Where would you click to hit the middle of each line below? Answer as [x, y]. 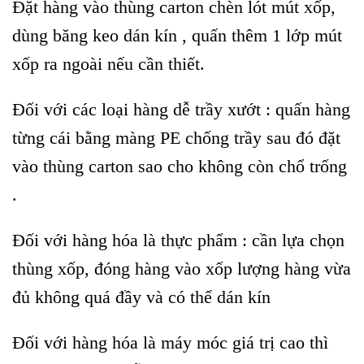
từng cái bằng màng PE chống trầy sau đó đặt [176, 138]
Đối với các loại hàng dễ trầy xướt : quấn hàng [181, 110]
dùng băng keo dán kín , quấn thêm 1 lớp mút [177, 36]
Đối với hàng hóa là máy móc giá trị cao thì [170, 342]
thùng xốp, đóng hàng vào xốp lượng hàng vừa [182, 268]
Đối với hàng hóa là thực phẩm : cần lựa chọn [178, 240]
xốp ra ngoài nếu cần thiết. [108, 64]
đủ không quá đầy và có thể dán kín [141, 297]
